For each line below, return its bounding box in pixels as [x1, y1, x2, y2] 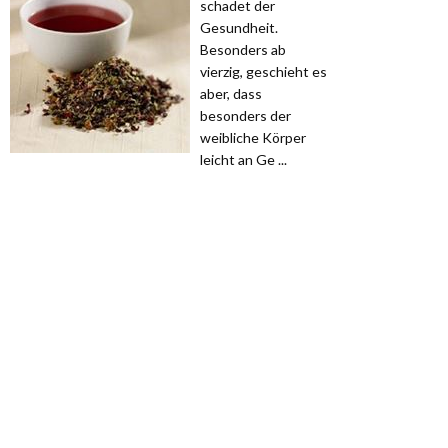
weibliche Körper [200, 129, 306, 147]
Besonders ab [200, 41, 286, 59]
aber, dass [200, 85, 262, 103]
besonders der [200, 107, 291, 125]
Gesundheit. [200, 19, 278, 37]
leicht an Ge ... [200, 151, 287, 169]
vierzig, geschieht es [200, 63, 327, 81]
